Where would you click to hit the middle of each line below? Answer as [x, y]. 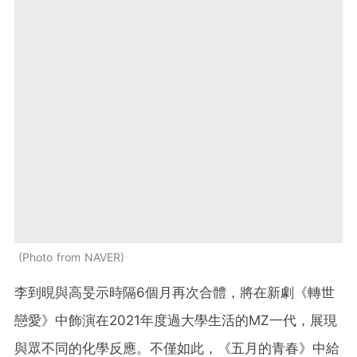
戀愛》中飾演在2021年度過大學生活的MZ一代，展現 [176, 321]
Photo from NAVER [71, 257]
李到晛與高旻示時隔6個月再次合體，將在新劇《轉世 [175, 293]
